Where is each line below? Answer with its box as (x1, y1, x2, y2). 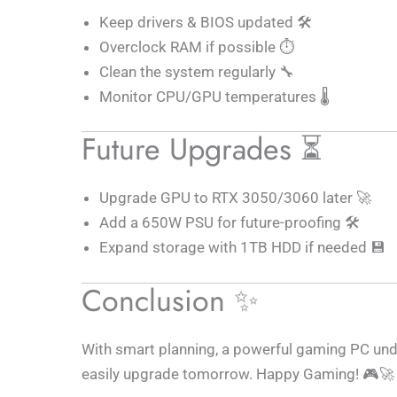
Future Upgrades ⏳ (82, 128, 323, 171)
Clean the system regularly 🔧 (99, 62, 294, 81)
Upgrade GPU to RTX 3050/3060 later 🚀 (99, 189, 371, 206)
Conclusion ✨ (82, 278, 259, 323)
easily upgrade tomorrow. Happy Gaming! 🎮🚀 (82, 364, 394, 383)
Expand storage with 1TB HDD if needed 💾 (99, 238, 385, 256)
